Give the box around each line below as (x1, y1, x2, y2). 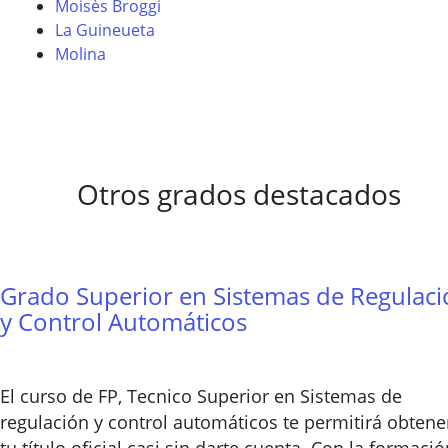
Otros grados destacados (77, 175, 401, 213)
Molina (55, 43, 106, 65)
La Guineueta (55, 19, 155, 41)
